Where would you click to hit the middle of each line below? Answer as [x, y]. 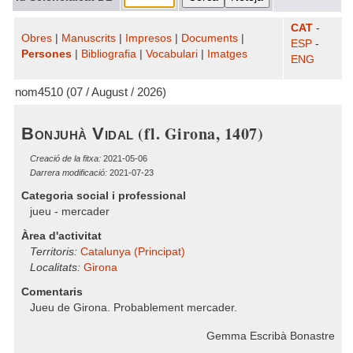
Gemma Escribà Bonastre [271, 336]
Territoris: [54, 252]
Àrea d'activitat [61, 236]
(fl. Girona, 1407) [198, 134]
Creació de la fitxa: [65, 158]
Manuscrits [89, 38]
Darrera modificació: [69, 173]
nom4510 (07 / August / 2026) [91, 92]
